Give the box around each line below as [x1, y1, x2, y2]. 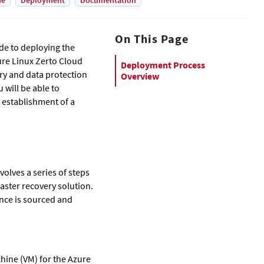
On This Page [115, 31, 189, 46]
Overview [121, 70, 159, 82]
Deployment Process [121, 59, 205, 71]
